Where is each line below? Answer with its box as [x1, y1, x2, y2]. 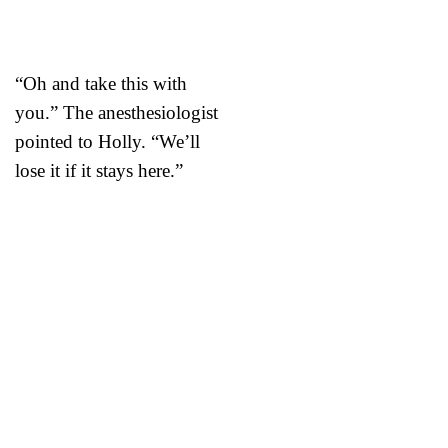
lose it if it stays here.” [15, 159, 183, 181]
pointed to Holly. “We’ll [15, 130, 200, 152]
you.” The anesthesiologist [15, 101, 218, 123]
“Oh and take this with [15, 72, 187, 94]
